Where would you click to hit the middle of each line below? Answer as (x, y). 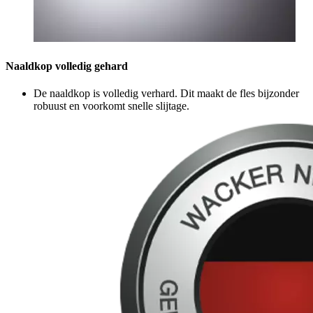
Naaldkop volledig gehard (67, 66)
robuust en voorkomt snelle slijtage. (111, 106)
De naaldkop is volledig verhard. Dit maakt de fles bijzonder (166, 93)
